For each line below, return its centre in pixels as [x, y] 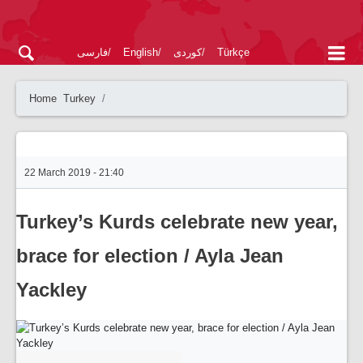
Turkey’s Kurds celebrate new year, [177, 222]
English [141, 52]
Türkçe [233, 52]
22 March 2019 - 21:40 [74, 173]
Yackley [51, 290]
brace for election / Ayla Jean [150, 256]
